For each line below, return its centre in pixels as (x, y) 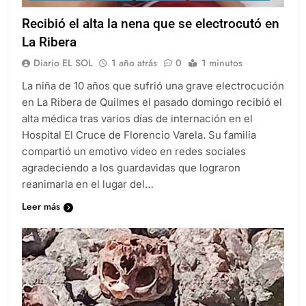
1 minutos (222, 75)
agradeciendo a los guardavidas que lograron (131, 180)
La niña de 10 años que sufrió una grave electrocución (153, 98)
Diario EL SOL (63, 75)
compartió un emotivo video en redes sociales (134, 163)
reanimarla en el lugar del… (88, 196)
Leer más (41, 218)
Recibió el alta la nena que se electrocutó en (151, 36)
